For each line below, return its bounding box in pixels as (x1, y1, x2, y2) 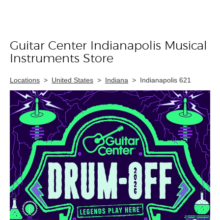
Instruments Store (10, 53, 113, 65)
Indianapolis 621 (140, 76, 191, 84)
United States (52, 76, 93, 84)
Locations (10, 76, 40, 84)
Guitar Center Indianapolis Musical (10, 40, 207, 52)
